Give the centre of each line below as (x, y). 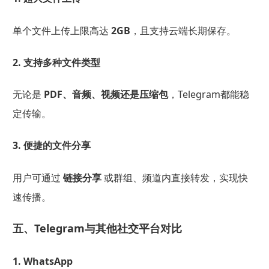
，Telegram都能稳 (208, 95)
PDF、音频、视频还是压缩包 (106, 95)
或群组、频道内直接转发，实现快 (174, 177)
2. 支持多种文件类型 (56, 62)
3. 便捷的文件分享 (51, 146)
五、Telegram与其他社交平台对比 (97, 228)
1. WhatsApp (42, 261)
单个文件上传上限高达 (62, 30)
